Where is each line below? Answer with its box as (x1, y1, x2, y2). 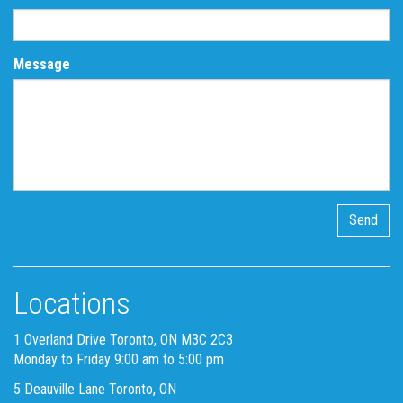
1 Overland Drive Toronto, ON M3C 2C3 (13, 331, 233, 349)
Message (13, 56, 70, 74)
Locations (13, 285, 130, 322)
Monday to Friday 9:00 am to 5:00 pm (13, 351, 224, 369)
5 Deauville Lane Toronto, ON (13, 381, 176, 399)
